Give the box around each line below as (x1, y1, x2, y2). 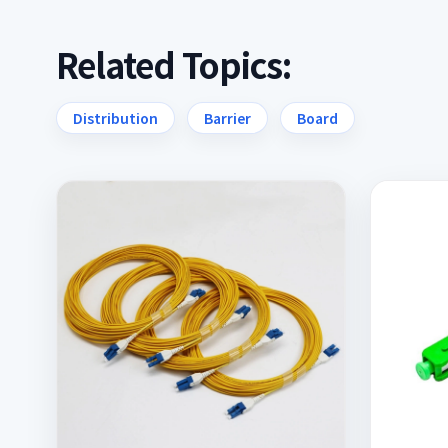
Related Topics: (56, 40, 291, 89)
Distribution (73, 108, 158, 128)
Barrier (204, 108, 251, 128)
